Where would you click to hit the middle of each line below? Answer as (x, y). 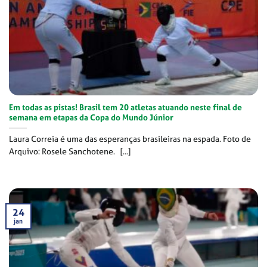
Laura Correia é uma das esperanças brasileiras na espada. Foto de (130, 139)
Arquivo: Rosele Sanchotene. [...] (70, 152)
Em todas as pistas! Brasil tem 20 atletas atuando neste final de (125, 108)
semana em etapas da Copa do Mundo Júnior (91, 118)
